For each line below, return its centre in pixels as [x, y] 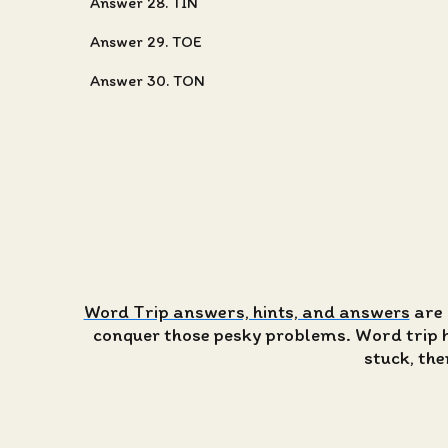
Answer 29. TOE [146, 41]
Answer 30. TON [147, 80]
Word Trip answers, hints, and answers [246, 311]
